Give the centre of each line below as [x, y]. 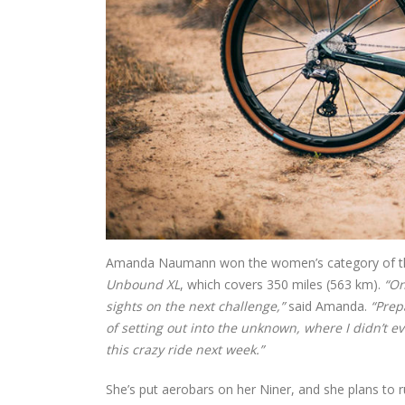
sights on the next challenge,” [195, 306]
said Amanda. [328, 306]
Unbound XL [143, 285]
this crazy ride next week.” [185, 350]
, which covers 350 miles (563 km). [282, 285]
